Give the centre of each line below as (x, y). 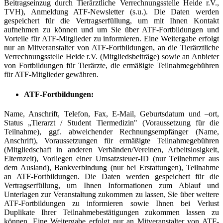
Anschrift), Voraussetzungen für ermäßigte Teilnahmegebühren (111, 140)
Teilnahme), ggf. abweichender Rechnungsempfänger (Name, (111, 131)
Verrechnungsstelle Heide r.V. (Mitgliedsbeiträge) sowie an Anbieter (111, 57)
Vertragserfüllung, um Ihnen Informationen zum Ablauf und (111, 185)
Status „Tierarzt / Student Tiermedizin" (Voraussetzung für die (111, 122)
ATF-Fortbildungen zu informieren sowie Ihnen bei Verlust (111, 203)
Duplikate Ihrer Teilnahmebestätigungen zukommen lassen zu (111, 212)
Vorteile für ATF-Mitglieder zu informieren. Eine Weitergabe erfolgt (111, 39)
